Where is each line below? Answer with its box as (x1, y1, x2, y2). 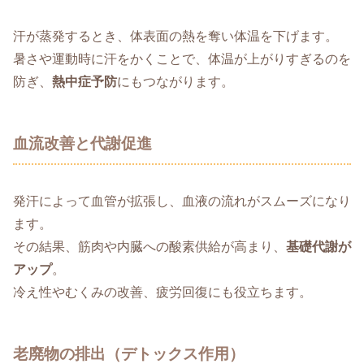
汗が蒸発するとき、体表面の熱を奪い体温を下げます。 (13, 29, 338, 44)
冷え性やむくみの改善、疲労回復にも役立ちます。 (13, 285, 312, 300)
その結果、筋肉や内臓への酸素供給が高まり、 (13, 240, 286, 254)
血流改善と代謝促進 (13, 135, 152, 153)
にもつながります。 (117, 75, 234, 89)
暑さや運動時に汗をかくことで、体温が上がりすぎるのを (13, 52, 351, 67)
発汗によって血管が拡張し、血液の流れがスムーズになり (13, 194, 351, 209)
